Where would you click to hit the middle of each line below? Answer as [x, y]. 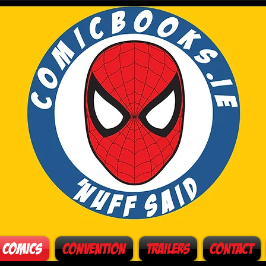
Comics [22, 249]
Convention [94, 249]
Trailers [168, 249]
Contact [232, 249]
